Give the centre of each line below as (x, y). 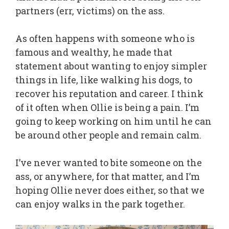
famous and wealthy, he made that (94, 52)
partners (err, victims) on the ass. (90, 11)
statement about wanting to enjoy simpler (111, 66)
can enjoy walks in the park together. (100, 204)
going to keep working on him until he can (113, 121)
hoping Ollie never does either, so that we (110, 190)
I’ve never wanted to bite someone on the (109, 163)
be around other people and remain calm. (108, 135)
